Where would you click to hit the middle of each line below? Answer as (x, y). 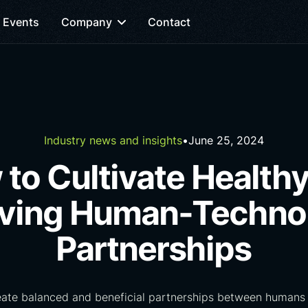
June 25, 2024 (226, 140)
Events (21, 22)
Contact (169, 22)
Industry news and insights (113, 140)
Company (87, 22)
